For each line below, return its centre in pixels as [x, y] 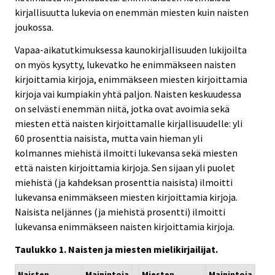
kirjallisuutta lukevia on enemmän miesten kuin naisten [132, 12]
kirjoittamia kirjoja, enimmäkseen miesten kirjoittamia [131, 79]
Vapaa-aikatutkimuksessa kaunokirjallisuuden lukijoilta [131, 49]
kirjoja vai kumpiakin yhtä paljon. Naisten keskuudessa [128, 94]
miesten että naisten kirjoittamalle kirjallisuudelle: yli [129, 123]
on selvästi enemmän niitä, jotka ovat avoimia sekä [122, 108]
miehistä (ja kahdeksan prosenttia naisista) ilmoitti [124, 182]
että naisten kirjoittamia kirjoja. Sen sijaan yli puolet [125, 167]
